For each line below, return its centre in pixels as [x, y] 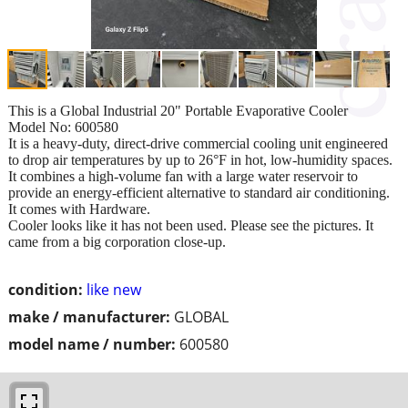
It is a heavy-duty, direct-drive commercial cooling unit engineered [198, 143]
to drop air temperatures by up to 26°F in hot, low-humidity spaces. [200, 159]
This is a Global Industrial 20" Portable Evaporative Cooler [178, 110]
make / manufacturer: [89, 316]
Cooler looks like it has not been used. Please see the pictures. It [191, 225]
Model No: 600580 [63, 127]
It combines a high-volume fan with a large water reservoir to [183, 176]
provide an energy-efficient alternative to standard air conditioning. [199, 192]
